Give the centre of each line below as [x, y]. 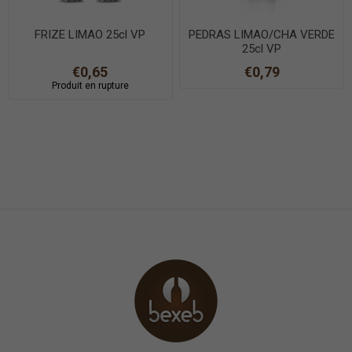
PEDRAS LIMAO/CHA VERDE [262, 34]
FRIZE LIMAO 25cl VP [90, 34]
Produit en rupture [90, 85]
